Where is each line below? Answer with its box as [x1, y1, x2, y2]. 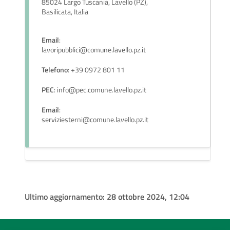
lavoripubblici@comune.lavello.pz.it [42, 44, 146, 56]
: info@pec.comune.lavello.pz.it [54, 84, 146, 96]
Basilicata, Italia [42, 6, 88, 18]
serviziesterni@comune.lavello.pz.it [42, 114, 148, 126]
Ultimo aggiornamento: [25, 190, 107, 203]
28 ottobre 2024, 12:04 [107, 190, 189, 203]
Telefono [42, 64, 68, 76]
